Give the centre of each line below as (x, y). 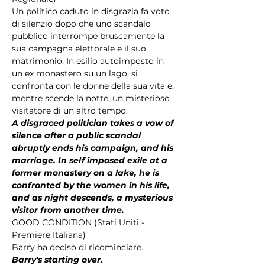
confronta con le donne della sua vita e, (94, 86)
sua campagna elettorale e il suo (80, 49)
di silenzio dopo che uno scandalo (83, 24)
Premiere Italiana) (50, 235)
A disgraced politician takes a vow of (94, 123)
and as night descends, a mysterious (93, 198)
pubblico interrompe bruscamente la (89, 36)
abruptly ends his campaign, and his (94, 148)
